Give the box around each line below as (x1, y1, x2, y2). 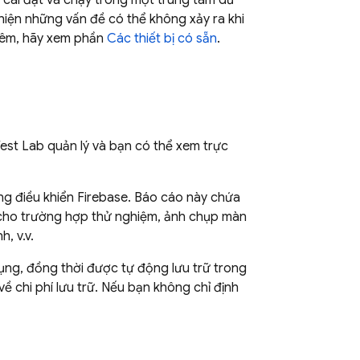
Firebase (77, 190, 128, 206)
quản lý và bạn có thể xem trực (44, 138, 228, 154)
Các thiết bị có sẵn (107, 31, 217, 47)
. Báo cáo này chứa (128, 190, 240, 206)
